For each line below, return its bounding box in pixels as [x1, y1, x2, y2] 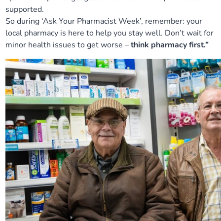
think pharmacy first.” [131, 39, 209, 50]
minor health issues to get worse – [5, 39, 131, 50]
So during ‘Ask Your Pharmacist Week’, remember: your [5, 16, 203, 27]
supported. [5, 4, 44, 15]
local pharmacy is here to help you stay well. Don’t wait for [5, 28, 214, 38]
